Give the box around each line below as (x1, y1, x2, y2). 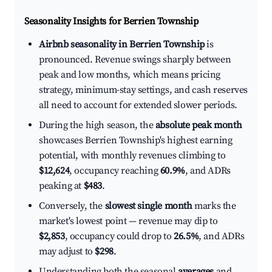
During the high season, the (39, 119, 155, 132)
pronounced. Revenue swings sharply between (39, 53, 231, 66)
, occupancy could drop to (64, 230, 174, 243)
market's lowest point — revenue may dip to (39, 215, 218, 228)
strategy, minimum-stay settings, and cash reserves (39, 84, 248, 97)
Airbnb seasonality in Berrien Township (39, 38, 205, 51)
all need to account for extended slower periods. (39, 99, 237, 112)
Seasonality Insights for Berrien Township (24, 15, 199, 28)
